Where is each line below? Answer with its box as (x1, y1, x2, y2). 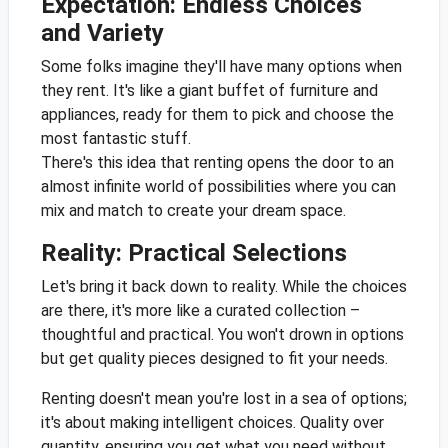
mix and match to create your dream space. (40, 201, 346, 221)
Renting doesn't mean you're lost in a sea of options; (40, 389, 407, 409)
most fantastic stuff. (40, 129, 191, 149)
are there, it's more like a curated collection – (40, 301, 360, 321)
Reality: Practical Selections (40, 239, 353, 268)
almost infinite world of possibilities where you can (40, 177, 396, 197)
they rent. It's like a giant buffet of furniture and (40, 81, 378, 101)
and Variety (40, 19, 170, 48)
